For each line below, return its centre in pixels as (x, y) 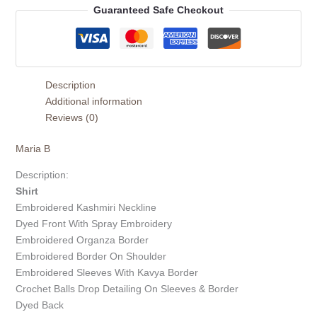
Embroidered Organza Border (82, 240)
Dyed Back (39, 305)
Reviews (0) (71, 117)
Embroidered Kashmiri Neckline (86, 207)
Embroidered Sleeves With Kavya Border (106, 272)
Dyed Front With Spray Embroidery (93, 223)
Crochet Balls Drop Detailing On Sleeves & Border (127, 288)
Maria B (33, 148)
